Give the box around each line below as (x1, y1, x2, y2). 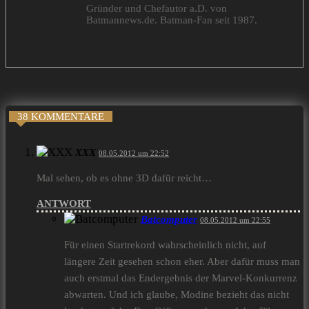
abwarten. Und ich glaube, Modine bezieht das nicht (64, 289, 289, 301)
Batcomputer (141, 214, 197, 226)
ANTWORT (37, 198, 91, 210)
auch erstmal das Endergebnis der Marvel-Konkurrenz (64, 272, 297, 284)
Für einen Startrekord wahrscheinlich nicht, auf (64, 239, 266, 251)
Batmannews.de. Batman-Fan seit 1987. (86, 14, 257, 26)
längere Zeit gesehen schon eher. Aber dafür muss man (64, 256, 300, 268)
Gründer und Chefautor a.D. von (86, 3, 227, 14)
